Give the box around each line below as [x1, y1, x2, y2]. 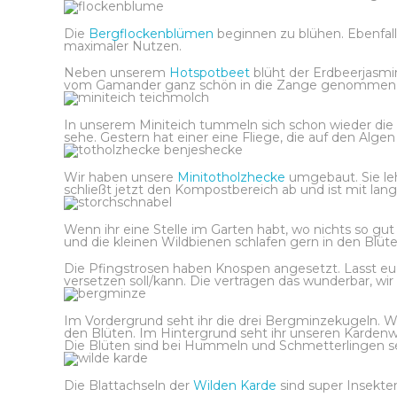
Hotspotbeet [169, 65, 253, 81]
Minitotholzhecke [177, 169, 289, 185]
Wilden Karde [193, 378, 276, 393]
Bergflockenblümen [89, 26, 217, 42]
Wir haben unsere [64, 169, 177, 185]
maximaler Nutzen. [64, 38, 182, 54]
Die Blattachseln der [64, 378, 193, 393]
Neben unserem [64, 65, 169, 81]
